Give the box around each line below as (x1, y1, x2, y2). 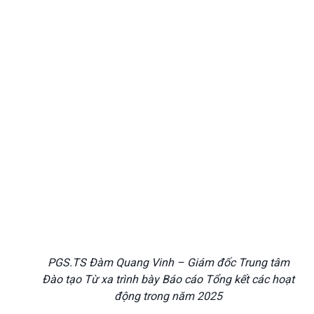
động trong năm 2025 (114, 289, 222, 303)
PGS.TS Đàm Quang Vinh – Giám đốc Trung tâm (47, 256, 289, 270)
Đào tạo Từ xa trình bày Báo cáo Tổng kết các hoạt (42, 273, 294, 287)
